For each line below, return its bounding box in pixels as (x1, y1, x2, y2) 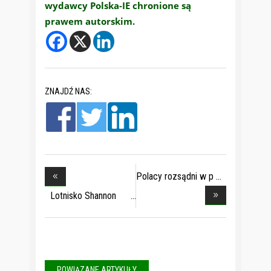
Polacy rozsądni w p (136, 170, 214, 182)
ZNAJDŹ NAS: (45, 86, 92, 96)
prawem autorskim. (45, 15, 135, 28)
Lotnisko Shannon (50, 189, 116, 201)
